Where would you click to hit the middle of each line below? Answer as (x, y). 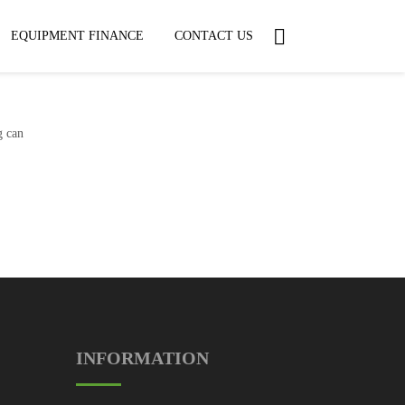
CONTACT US (214, 36)
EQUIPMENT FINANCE (77, 36)
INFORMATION (142, 358)
